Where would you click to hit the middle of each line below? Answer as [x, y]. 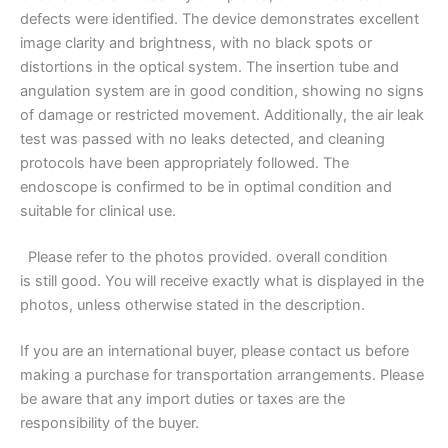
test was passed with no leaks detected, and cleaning [202, 139]
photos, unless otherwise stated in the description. [192, 305]
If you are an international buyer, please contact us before [214, 351]
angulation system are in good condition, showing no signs [222, 91]
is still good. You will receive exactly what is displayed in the [222, 281]
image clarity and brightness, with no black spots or [196, 43]
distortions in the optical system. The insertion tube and [209, 67]
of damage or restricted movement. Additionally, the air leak [222, 115]
